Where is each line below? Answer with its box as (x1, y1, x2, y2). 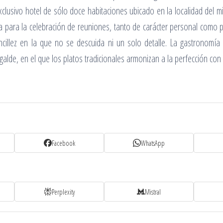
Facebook (51, 138, 75, 148)
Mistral (145, 187, 161, 197)
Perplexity (52, 187, 75, 197)
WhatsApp (141, 138, 165, 148)
